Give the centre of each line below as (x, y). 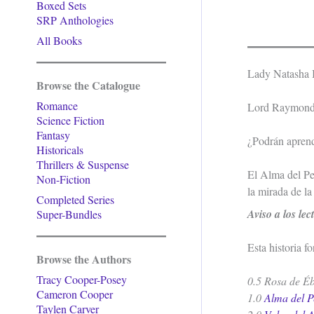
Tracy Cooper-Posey (82, 279)
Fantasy (53, 135)
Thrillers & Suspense (83, 164)
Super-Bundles (69, 214)
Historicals (60, 150)
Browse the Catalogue (88, 85)
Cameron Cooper (75, 294)
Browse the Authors (84, 259)
